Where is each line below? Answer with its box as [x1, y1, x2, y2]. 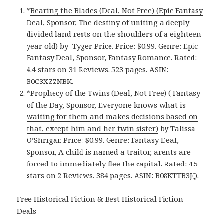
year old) [27, 41, 58, 51]
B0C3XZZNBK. [27, 76, 74, 86]
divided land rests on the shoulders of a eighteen [27, 29, 202, 39]
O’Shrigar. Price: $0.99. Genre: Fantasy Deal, [27, 135, 179, 145]
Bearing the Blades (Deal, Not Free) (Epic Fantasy [30, 5, 203, 16]
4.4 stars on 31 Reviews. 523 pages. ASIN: [27, 64, 169, 75]
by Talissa [158, 123, 196, 134]
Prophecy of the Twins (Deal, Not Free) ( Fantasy [30, 88, 201, 98]
